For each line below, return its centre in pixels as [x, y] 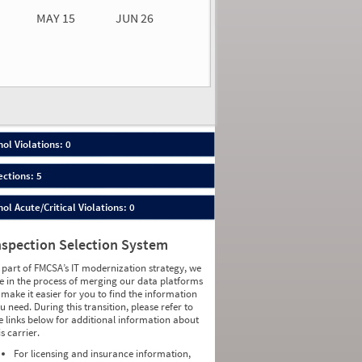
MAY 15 [55, 18]
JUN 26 [135, 18]
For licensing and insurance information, [103, 354]
